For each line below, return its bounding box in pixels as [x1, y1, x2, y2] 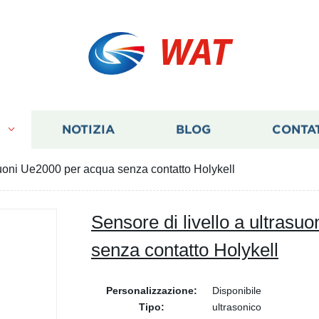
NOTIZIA [61, 122, 115, 137]
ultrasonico [212, 301, 261, 313]
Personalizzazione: [106, 285, 197, 296]
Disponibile [212, 285, 261, 296]
